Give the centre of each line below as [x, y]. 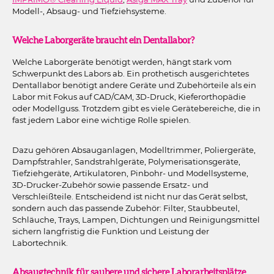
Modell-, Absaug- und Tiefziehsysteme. [89, 11]
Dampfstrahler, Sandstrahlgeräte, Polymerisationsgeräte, [126, 162]
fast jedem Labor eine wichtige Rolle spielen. [102, 120]
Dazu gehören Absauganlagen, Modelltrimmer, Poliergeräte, [134, 150]
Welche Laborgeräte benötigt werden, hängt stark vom [122, 61]
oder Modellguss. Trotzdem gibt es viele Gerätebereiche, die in [136, 108]
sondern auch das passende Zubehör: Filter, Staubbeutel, [126, 208]
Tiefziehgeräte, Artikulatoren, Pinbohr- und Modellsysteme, [130, 173]
